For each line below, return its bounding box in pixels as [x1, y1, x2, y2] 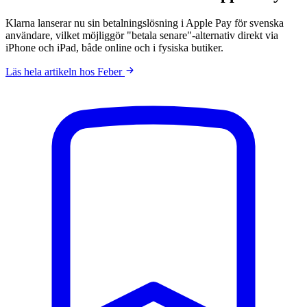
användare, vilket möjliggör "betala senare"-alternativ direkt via [5, 29, 278, 41]
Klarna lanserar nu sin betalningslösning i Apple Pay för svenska [5, 16, 284, 29]
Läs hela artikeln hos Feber [5, 65, 125, 77]
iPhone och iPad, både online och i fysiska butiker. [5, 41, 223, 53]
